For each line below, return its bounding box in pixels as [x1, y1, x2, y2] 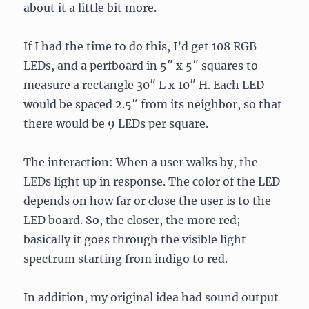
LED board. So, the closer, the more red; [23, 213, 241, 227]
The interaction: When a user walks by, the [23, 155, 259, 169]
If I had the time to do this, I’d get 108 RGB [23, 39, 257, 53]
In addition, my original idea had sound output [23, 290, 279, 304]
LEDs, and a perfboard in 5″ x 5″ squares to [23, 59, 259, 72]
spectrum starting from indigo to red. [23, 252, 228, 266]
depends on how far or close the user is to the [23, 194, 272, 208]
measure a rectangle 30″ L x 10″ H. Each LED [23, 78, 265, 92]
